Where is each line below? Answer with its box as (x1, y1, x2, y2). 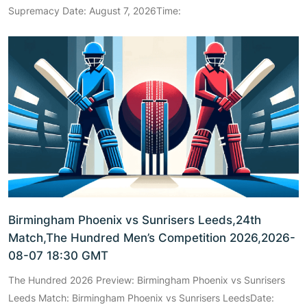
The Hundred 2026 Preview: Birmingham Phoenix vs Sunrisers (8, 273, 285, 286)
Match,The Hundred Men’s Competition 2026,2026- (8, 230, 295, 245)
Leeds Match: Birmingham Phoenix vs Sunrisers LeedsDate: (8, 291, 274, 304)
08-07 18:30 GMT (8, 248, 108, 262)
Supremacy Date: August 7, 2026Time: (8, 4, 181, 16)
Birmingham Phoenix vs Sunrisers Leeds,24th (8, 212, 261, 227)
